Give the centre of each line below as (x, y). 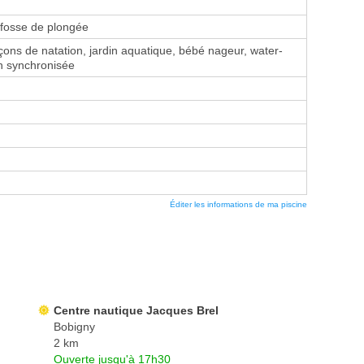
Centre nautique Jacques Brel (136, 311)
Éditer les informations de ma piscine (238, 205)
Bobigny (74, 327)
